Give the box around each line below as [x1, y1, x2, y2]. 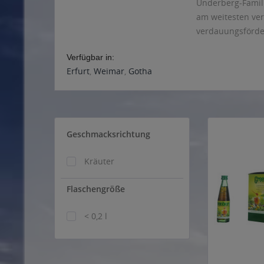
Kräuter [84, 156, 114, 167]
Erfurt [67, 65, 90, 77]
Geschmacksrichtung [67, 128, 150, 140]
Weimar [94, 65, 124, 77]
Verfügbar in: [67, 52, 114, 62]
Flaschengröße [67, 183, 125, 194]
